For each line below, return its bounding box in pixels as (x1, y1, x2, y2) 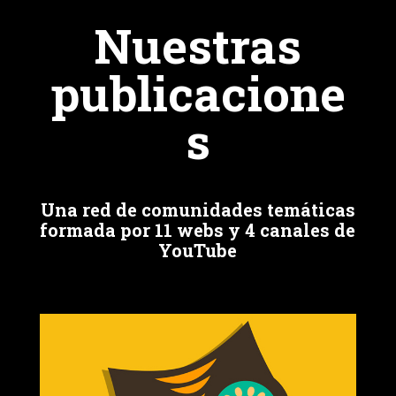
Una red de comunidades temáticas (40, 198, 355, 221)
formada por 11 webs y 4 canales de (40, 218, 356, 241)
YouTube (158, 239, 238, 262)
